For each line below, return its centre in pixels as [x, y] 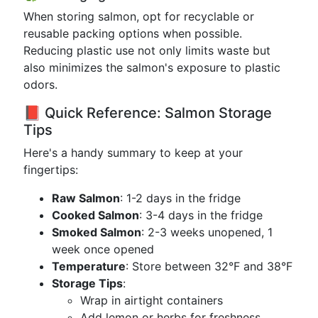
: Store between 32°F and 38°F [209, 266]
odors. [40, 84]
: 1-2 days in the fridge [180, 198]
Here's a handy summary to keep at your [133, 153]
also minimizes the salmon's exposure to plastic [152, 67]
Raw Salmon [86, 198]
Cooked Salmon [95, 215]
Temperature [89, 266]
